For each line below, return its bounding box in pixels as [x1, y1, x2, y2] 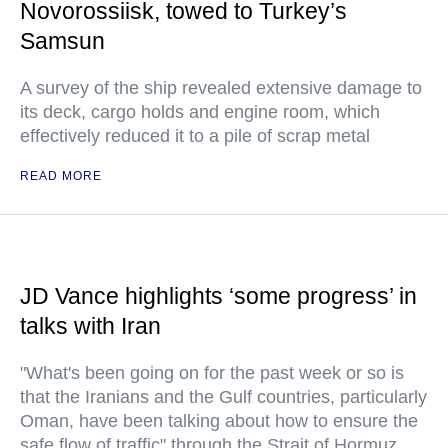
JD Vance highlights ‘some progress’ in [20, 283, 417, 310]
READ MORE [20, 169, 102, 184]
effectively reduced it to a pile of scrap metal [20, 126, 370, 147]
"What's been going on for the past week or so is [20, 363, 404, 384]
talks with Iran [20, 313, 161, 340]
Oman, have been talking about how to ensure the [20, 411, 418, 432]
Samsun [20, 28, 105, 55]
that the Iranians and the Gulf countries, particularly [20, 387, 427, 408]
